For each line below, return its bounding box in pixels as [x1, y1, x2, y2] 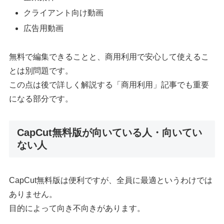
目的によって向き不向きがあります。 [9, 203, 145, 212]
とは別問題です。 [9, 66, 73, 75]
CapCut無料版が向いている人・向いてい [17, 126, 202, 138]
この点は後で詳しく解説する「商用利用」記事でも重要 [9, 80, 209, 89]
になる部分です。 [9, 94, 73, 103]
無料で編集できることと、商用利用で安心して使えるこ [9, 52, 209, 61]
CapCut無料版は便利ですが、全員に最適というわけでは [9, 175, 213, 184]
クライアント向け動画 [23, 8, 104, 17]
